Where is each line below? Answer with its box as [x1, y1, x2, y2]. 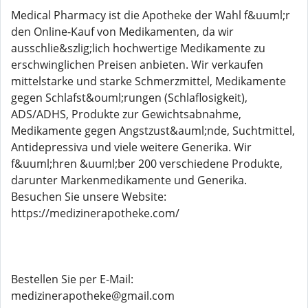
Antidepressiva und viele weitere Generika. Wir [11, 140, 252, 155]
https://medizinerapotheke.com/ [11, 206, 179, 221]
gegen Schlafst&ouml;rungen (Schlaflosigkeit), [11, 90, 247, 105]
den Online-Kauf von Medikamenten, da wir [11, 24, 234, 39]
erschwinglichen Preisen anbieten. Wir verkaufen [11, 57, 263, 72]
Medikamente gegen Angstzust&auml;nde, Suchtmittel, [11, 123, 295, 138]
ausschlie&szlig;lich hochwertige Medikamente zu [11, 41, 265, 56]
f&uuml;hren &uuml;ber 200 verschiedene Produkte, [11, 156, 283, 171]
